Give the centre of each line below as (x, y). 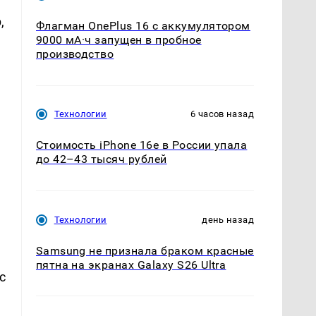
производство (75, 54)
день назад (228, 219)
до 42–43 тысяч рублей (101, 159)
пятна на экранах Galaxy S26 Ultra (131, 265)
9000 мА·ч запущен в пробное (119, 40)
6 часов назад (222, 114)
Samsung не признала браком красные (145, 250)
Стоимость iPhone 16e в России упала (141, 145)
